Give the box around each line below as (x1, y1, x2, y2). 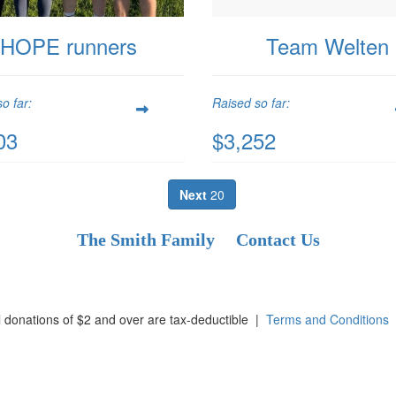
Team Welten (265, 30, 389, 62)
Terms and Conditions (266, 309, 389, 328)
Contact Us (235, 230, 320, 250)
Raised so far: (212, 94, 290, 112)
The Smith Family (76, 230, 215, 250)
